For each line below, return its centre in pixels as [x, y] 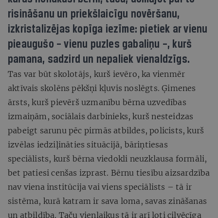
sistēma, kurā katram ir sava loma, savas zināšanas [108, 201]
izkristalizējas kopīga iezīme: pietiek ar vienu [108, 29]
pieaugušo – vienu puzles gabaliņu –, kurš [100, 44]
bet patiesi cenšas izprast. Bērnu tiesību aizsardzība [109, 173]
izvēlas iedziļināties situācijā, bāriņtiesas [88, 144]
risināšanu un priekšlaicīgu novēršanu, [94, 14]
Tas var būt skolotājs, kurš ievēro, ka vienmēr [97, 74]
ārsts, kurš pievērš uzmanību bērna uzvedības [97, 102]
